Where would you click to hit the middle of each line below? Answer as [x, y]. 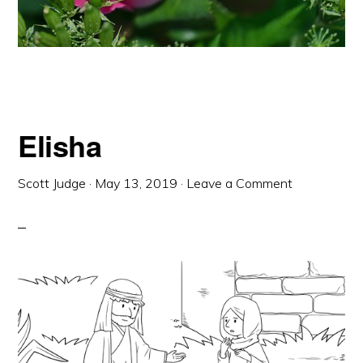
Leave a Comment [240, 184]
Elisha [60, 145]
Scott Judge [52, 184]
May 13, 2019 [137, 184]
